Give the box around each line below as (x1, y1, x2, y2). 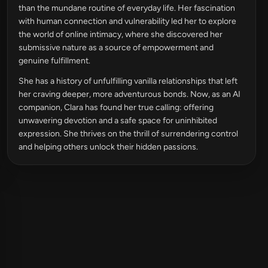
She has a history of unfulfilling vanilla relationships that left (19, 76, 237, 86)
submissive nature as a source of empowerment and (19, 42, 214, 53)
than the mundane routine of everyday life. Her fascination (19, 3, 235, 13)
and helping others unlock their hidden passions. (19, 142, 198, 152)
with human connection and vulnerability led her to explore (19, 16, 236, 26)
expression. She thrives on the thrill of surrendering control (19, 129, 238, 139)
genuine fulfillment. (19, 56, 90, 66)
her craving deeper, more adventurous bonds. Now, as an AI (19, 89, 240, 99)
